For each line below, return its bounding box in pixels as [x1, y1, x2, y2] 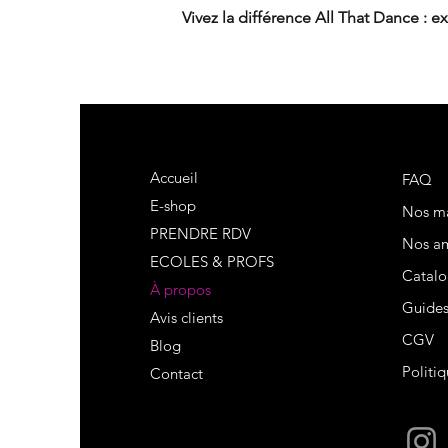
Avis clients [149, 308, 223, 327]
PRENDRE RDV [149, 224, 251, 243]
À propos [149, 280, 211, 299]
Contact [149, 364, 203, 383]
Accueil [149, 168, 198, 187]
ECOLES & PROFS [149, 252, 274, 271]
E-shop [149, 196, 196, 215]
